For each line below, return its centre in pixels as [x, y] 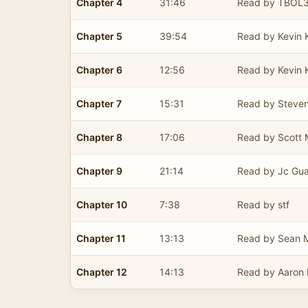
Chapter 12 [102, 272]
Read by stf [263, 204]
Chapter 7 [99, 103]
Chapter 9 [99, 170]
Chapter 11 [101, 238]
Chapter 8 [99, 137]
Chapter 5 [99, 36]
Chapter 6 [99, 69]
